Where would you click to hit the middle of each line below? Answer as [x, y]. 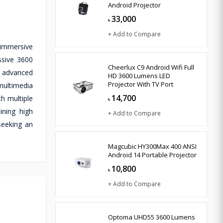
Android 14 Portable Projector [152, 155]
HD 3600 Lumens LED [139, 75]
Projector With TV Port [141, 84]
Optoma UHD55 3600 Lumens [152, 217]
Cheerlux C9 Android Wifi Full [151, 67]
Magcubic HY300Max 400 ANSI [152, 146]
